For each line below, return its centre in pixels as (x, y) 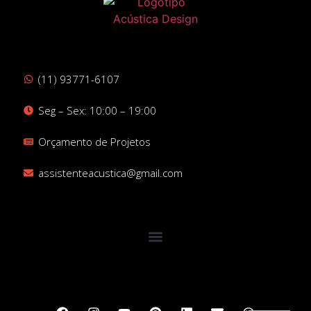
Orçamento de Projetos (94, 142)
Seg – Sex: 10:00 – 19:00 (97, 111)
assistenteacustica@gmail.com (110, 173)
